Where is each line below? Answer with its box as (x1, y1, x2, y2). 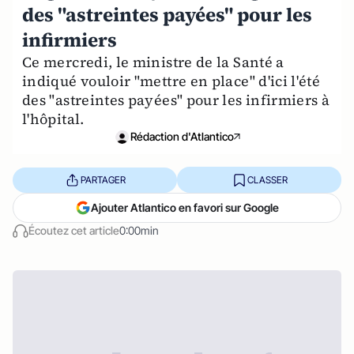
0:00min (119, 224, 159, 237)
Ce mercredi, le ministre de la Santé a (22, 52, 284, 72)
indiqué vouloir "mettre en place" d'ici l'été (22, 71, 321, 91)
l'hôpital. (22, 109, 85, 129)
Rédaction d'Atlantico (130, 130, 234, 143)
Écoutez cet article (28, 224, 119, 237)
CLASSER (247, 173, 288, 186)
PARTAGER (80, 173, 126, 186)
